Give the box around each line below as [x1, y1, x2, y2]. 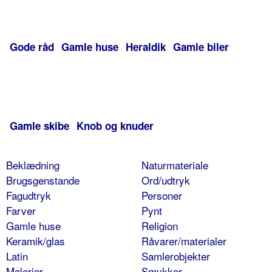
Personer [141, 188, 182, 203]
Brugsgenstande [6, 172, 80, 188]
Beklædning [6, 157, 59, 173]
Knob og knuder [76, 118, 154, 134]
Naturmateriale [141, 157, 208, 173]
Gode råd [10, 39, 54, 55]
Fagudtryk [6, 188, 51, 203]
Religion [141, 218, 178, 234]
